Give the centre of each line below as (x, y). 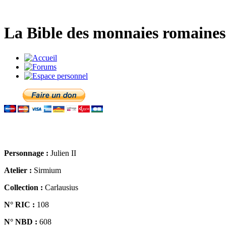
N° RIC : (19, 204)
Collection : (23, 187)
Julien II (62, 153)
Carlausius (61, 187)
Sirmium (46, 170)
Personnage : (26, 153)
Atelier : (18, 170)
